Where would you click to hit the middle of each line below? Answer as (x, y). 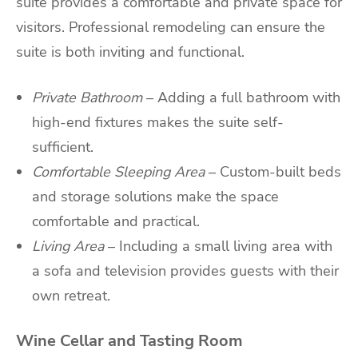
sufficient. (63, 147)
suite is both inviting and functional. (130, 52)
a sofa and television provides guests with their (185, 271)
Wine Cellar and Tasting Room (129, 341)
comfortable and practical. (116, 222)
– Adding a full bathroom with (243, 98)
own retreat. (71, 296)
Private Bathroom (87, 98)
